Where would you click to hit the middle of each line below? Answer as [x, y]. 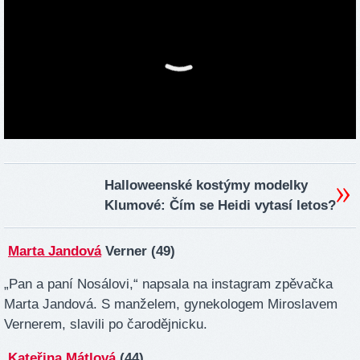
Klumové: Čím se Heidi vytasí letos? [220, 205]
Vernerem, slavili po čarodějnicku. [106, 325]
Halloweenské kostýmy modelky [206, 185]
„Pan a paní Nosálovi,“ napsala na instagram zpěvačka [168, 284]
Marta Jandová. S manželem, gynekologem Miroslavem [171, 305]
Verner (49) [138, 251]
